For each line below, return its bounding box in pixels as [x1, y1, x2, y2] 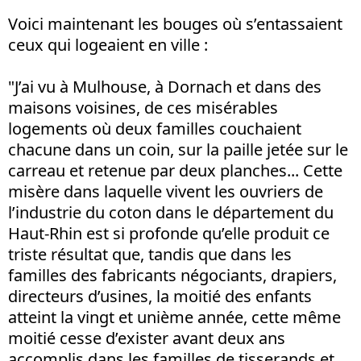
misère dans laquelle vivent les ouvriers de [8, 180, 323, 202]
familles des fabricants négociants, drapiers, [8, 264, 337, 286]
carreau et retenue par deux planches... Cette [8, 160, 342, 181]
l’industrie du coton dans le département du [8, 201, 334, 223]
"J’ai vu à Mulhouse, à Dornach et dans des [8, 76, 322, 98]
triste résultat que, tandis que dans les [8, 243, 292, 265]
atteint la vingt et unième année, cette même [8, 306, 341, 328]
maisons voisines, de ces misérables [8, 97, 278, 118]
